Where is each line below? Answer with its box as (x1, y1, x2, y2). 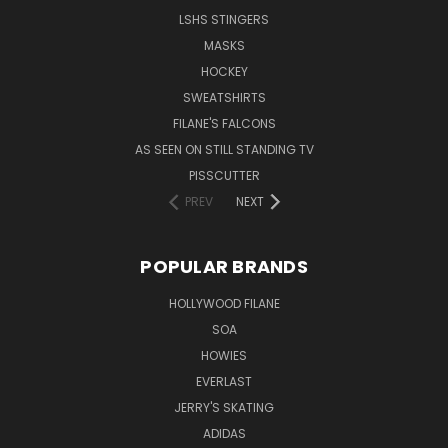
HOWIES (201, 346, 247, 364)
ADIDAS (202, 424, 246, 442)
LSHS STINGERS (179, 10, 269, 28)
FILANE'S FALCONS (172, 114, 276, 132)
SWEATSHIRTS (182, 88, 266, 106)
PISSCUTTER (188, 166, 260, 184)
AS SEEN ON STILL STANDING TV (134, 140, 314, 158)
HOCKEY (200, 62, 248, 80)
